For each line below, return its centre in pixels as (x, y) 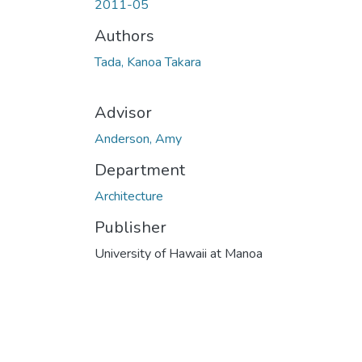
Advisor (123, 113)
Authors (124, 36)
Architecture (129, 197)
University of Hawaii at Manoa (179, 254)
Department (140, 170)
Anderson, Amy (138, 139)
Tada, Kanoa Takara (148, 63)
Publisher (130, 228)
